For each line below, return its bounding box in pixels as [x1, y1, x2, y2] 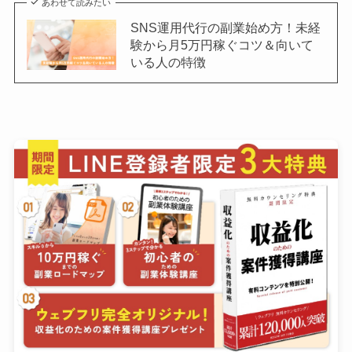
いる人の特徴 [130, 55, 206, 70]
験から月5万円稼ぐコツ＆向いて [130, 38, 313, 53]
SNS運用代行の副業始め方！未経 [130, 20, 321, 35]
